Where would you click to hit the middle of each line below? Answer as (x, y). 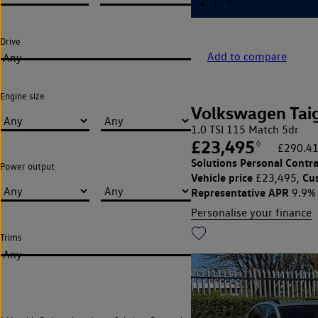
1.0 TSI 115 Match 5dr (245, 130)
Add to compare (247, 57)
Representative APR (240, 193)
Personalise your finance (251, 213)
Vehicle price (221, 178)
